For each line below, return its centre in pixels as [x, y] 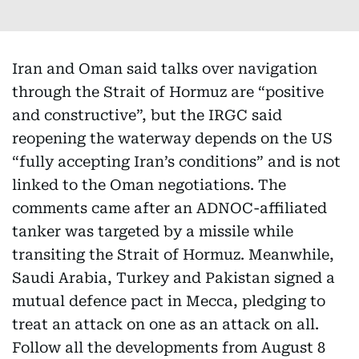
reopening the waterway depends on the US [172, 138]
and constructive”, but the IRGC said [147, 115]
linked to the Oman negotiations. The [149, 185]
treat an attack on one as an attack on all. [165, 324]
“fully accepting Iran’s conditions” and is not [176, 161]
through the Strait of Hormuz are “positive [168, 92]
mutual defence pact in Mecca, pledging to [169, 301]
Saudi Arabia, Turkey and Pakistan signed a [173, 278]
